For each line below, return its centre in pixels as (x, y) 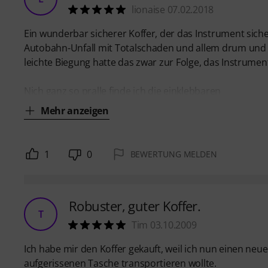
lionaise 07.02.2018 (173, 9)
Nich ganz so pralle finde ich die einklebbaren (123, 91)
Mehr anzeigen (75, 110)
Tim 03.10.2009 (164, 225)
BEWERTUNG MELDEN (173, 154)
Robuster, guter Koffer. (135, 205)
